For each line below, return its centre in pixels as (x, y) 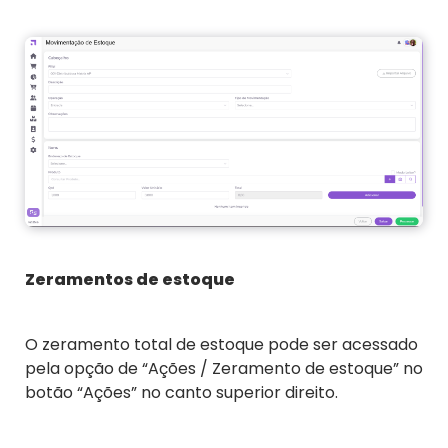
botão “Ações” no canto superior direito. (181, 392)
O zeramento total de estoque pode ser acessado (221, 344)
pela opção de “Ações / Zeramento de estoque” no (224, 368)
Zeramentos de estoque (130, 279)
